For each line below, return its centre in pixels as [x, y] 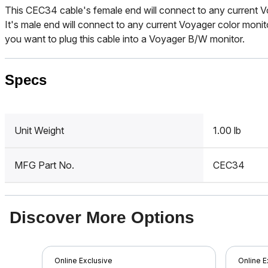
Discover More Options [102, 217]
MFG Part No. [44, 165]
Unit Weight [39, 130]
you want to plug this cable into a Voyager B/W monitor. [125, 39]
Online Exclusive [83, 261]
